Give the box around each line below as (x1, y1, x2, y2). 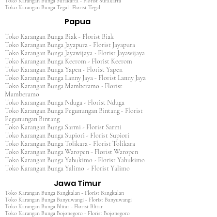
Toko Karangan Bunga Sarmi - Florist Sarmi (5, 123, 122, 131)
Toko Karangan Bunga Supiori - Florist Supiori (5, 131, 129, 139)
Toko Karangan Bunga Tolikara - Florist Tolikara (5, 139, 135, 148)
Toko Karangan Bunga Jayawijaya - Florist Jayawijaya (5, 49, 146, 57)
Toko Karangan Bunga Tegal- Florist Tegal (5, 4, 100, 11)
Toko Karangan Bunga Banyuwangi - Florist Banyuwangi (5, 196, 132, 203)
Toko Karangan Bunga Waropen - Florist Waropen (5, 148, 138, 156)
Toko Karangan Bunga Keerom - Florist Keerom (5, 57, 138, 65)
